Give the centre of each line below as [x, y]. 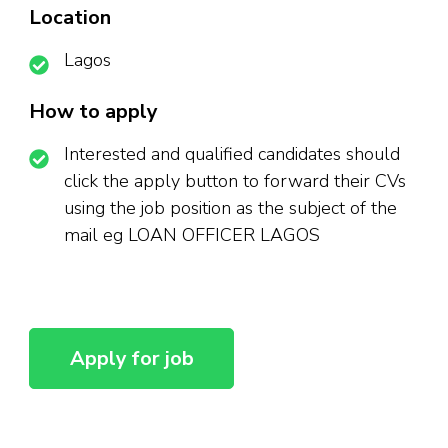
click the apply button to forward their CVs [235, 181]
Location [70, 18]
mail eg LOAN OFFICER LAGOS [192, 235]
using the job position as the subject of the [230, 208]
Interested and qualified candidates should [232, 154]
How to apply [93, 112]
